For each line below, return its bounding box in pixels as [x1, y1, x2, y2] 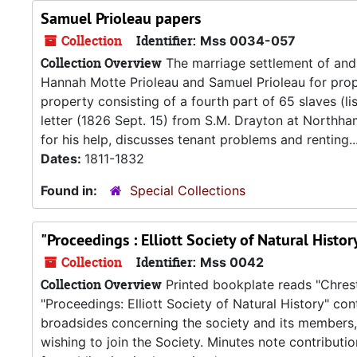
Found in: [41, 182, 100, 198]
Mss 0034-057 [200, 33, 296, 49]
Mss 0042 [200, 254, 264, 270]
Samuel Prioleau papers [41, 8, 201, 29]
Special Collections [130, 182, 245, 198]
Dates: [41, 151, 84, 167]
